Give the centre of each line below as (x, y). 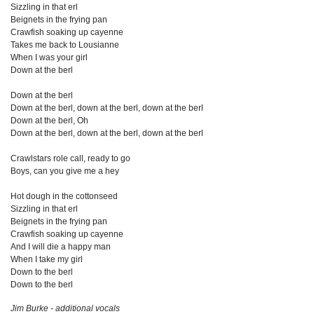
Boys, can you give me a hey (65, 171)
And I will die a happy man (61, 247)
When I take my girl (47, 259)
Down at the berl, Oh (49, 121)
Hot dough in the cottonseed (64, 196)
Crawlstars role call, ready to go (70, 158)
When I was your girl (49, 57)
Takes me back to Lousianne (65, 45)
